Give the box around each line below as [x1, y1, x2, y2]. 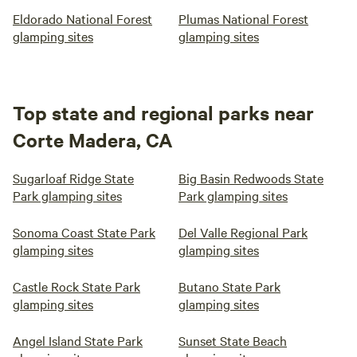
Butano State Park [178, 277, 280, 295]
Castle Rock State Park [13, 277, 140, 295]
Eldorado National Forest [13, 10, 152, 27]
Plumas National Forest [178, 10, 308, 27]
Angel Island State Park [13, 331, 143, 349]
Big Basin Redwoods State [178, 169, 324, 186]
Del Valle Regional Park [178, 223, 308, 241]
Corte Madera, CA [13, 127, 173, 152]
